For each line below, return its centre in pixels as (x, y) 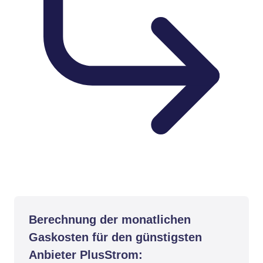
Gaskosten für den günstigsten (115, 237)
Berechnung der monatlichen (110, 220)
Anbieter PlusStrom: (86, 255)
